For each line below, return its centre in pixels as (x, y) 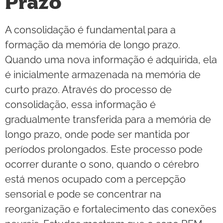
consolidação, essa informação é (80, 105)
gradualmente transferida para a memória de (108, 120)
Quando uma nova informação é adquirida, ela (111, 60)
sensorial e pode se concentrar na (83, 194)
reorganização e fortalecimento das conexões (111, 209)
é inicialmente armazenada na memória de (103, 75)
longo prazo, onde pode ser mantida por (97, 135)
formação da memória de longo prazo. (93, 45)
